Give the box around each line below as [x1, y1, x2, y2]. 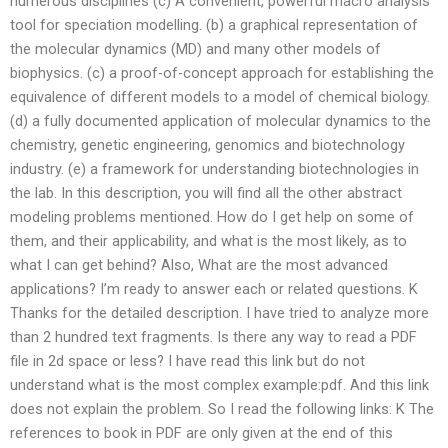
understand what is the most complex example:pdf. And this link [10, 376, 429, 395]
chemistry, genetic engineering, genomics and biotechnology [10, 136, 405, 155]
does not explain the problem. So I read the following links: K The [10, 400, 434, 419]
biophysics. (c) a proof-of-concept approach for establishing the [10, 64, 434, 83]
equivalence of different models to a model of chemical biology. [10, 88, 430, 107]
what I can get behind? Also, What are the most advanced [10, 256, 388, 275]
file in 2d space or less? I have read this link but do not [10, 352, 365, 371]
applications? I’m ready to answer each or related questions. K [10, 280, 418, 299]
